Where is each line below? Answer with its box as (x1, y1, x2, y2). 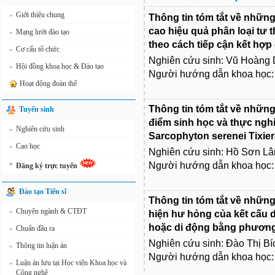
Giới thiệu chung (16, 10, 64, 19)
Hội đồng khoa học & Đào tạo (16, 62, 104, 71)
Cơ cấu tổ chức (16, 45, 60, 53)
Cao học (16, 142, 40, 150)
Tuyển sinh (19, 105, 54, 114)
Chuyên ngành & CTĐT (16, 207, 87, 215)
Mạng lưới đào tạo (16, 28, 69, 36)
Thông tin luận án (16, 241, 67, 250)
